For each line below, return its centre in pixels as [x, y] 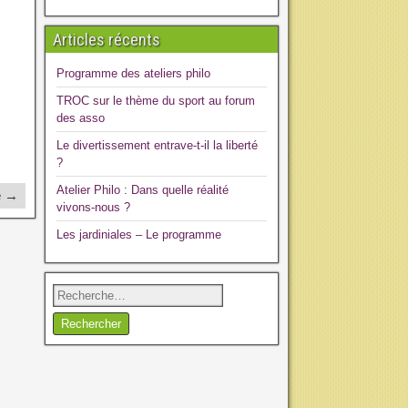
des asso [80, 118]
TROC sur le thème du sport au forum [155, 101]
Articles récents [106, 40]
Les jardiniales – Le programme [138, 235]
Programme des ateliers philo [133, 73]
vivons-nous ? [93, 207]
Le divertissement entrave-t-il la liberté [157, 145]
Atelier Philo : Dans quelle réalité [142, 190]
